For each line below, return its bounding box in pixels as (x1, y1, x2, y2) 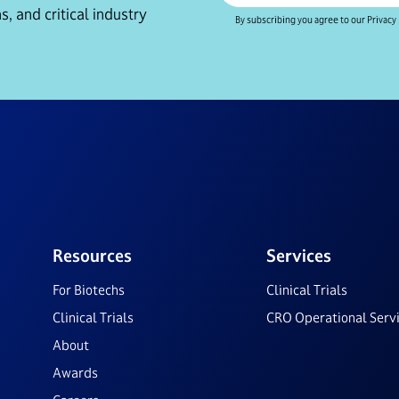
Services (266, 245, 331, 266)
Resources (53, 245, 132, 266)
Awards (53, 364, 98, 381)
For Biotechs (53, 281, 125, 298)
